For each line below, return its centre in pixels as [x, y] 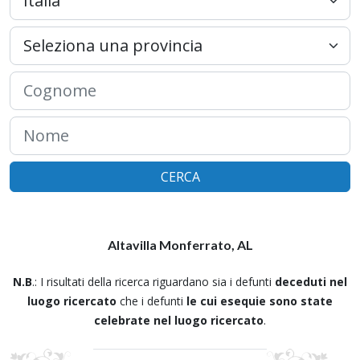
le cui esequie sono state [260, 301]
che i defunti [151, 301]
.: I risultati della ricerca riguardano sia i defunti [153, 282]
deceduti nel [311, 282]
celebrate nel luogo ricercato [179, 320]
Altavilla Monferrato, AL [180, 245]
